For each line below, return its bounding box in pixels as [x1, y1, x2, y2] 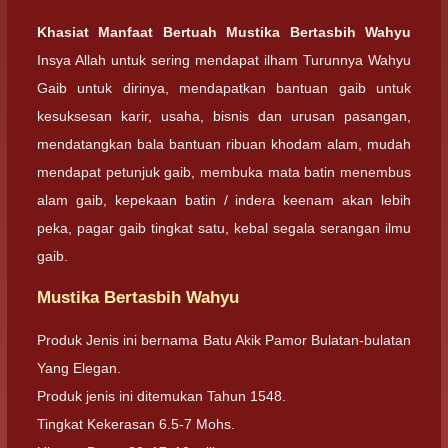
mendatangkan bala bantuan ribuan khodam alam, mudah [37, 135, 411, 152]
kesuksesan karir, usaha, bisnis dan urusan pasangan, [37, 107, 411, 124]
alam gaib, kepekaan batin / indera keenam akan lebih [37, 191, 411, 208]
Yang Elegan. [37, 360, 121, 376]
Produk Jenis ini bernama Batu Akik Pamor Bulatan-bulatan [37, 332, 411, 348]
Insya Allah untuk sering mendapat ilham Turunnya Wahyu [37, 51, 411, 68]
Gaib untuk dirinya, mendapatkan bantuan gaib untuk [37, 79, 411, 96]
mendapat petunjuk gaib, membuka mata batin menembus [37, 163, 411, 180]
